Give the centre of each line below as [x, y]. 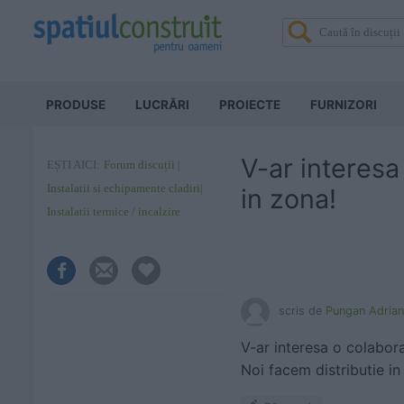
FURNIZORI [344, 105]
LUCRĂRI [162, 105]
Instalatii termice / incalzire [114, 211]
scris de [302, 311]
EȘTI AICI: [73, 165]
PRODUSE [76, 105]
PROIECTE [250, 105]
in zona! [289, 199]
